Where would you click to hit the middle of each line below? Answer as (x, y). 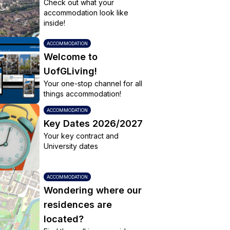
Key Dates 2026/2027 (93, 123)
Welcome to (70, 57)
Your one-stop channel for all (93, 83)
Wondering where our (92, 190)
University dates (71, 146)
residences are (78, 205)
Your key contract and (81, 136)
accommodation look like (86, 13)
